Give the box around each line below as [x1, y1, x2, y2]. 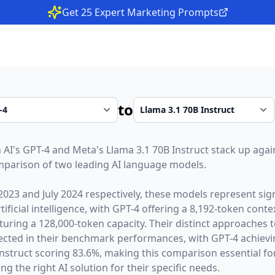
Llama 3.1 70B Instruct [106, 143, 209, 157]
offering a [139, 202, 190, 215]
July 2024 [42, 187, 83, 201]
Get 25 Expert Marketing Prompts [61, 6, 219, 19]
